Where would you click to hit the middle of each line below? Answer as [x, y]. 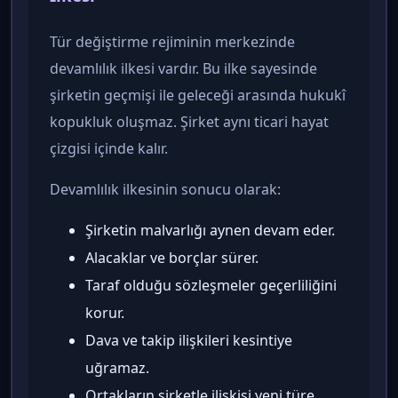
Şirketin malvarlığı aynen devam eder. [210, 230]
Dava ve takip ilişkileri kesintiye [189, 340]
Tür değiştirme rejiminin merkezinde [172, 41]
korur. [105, 312]
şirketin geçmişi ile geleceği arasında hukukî [198, 95]
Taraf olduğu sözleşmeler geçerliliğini [211, 285]
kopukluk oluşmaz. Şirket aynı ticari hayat [189, 121]
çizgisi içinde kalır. [109, 148]
